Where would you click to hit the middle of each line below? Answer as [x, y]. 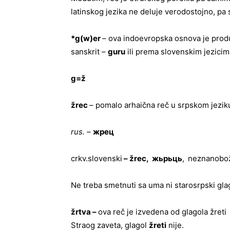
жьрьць [167, 158]
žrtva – [84, 212]
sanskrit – [89, 52]
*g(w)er [87, 38]
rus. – [82, 132]
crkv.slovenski [97, 158]
